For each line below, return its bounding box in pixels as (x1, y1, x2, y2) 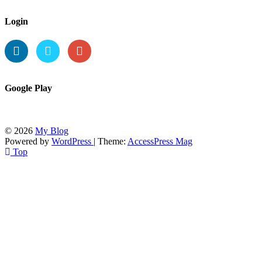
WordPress (51, 136, 94, 147)
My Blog (35, 126, 68, 136)
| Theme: (94, 136, 127, 147)
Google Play (5, 83, 52, 94)
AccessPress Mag (127, 136, 192, 147)
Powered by (5, 136, 51, 147)
